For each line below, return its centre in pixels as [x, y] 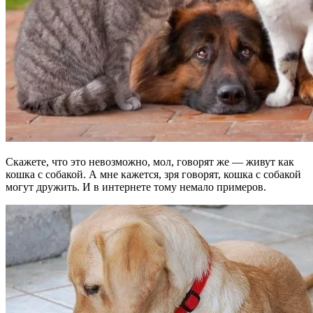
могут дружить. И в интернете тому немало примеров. [136, 187]
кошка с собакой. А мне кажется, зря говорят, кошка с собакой [153, 174]
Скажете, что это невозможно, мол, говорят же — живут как [150, 161]
